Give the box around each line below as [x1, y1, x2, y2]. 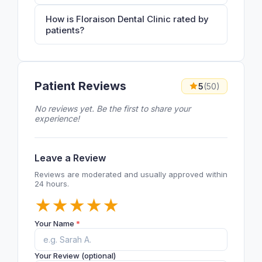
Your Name [35, 218, 76, 228]
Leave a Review [35, 151, 106, 164]
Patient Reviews [35, 79, 126, 94]
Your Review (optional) [35, 250, 116, 260]
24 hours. [35, 178, 69, 188]
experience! [35, 113, 80, 123]
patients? [46, 24, 84, 36]
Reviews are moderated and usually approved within [35, 169, 227, 179]
